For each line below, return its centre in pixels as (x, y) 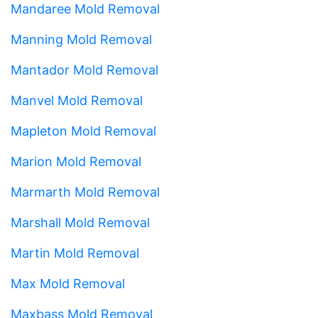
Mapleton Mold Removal (83, 131)
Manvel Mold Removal (77, 100)
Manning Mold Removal (81, 39)
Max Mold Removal (68, 283)
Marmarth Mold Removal (85, 192)
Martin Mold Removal (75, 253)
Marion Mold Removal (76, 161)
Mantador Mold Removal (84, 70)
